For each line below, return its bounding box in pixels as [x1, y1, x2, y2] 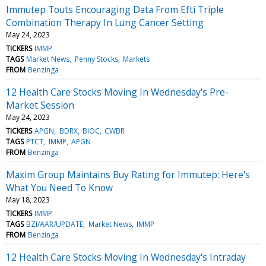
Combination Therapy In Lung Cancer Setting [6, 15, 204, 29]
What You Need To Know [6, 180, 113, 194]
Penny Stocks [74, 53, 118, 64]
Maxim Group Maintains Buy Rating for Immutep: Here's [6, 167, 250, 181]
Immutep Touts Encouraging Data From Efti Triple [6, 2, 224, 16]
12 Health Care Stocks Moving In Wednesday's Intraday [6, 250, 246, 264]
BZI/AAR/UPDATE [26, 218, 84, 229]
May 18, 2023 [6, 194, 50, 205]
